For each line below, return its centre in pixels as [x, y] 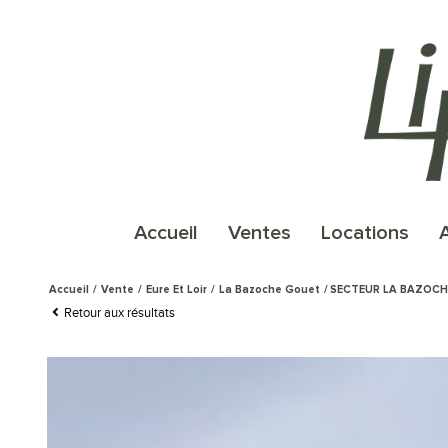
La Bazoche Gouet [269, 289]
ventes [265, 232]
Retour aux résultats [119, 312]
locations [369, 232]
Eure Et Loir [176, 289]
